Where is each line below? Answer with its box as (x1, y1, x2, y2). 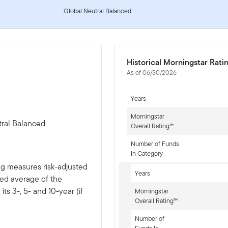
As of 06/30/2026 (126, 67, 177, 77)
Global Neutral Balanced (63, 6, 131, 16)
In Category (130, 148, 163, 158)
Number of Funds (130, 138, 179, 149)
